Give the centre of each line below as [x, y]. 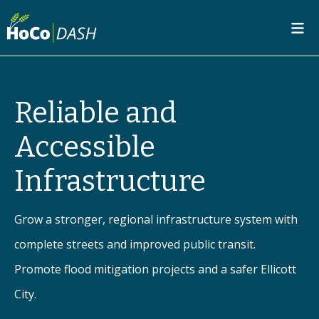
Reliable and [95, 113]
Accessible [85, 147]
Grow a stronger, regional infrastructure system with [156, 219]
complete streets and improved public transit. [135, 244]
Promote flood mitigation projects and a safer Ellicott [155, 269]
